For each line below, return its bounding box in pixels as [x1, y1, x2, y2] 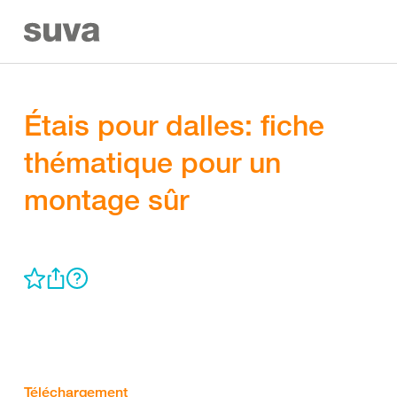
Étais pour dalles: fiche [24, 107, 324, 143]
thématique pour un [24, 144, 281, 180]
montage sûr [24, 182, 189, 217]
